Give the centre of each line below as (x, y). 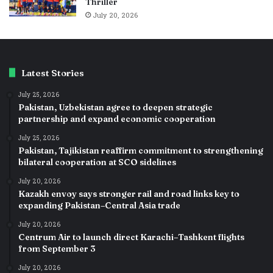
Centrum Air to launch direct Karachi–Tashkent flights (131, 237)
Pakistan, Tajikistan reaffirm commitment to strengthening (141, 150)
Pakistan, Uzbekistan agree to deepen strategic (115, 107)
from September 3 (57, 248)
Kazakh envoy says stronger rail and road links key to (129, 193)
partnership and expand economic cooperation (117, 119)
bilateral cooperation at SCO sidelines (97, 162)
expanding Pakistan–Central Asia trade (99, 205)
